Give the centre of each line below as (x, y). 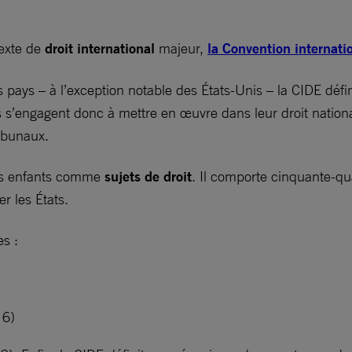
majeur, (181, 48)
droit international (100, 48)
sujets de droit (148, 176)
